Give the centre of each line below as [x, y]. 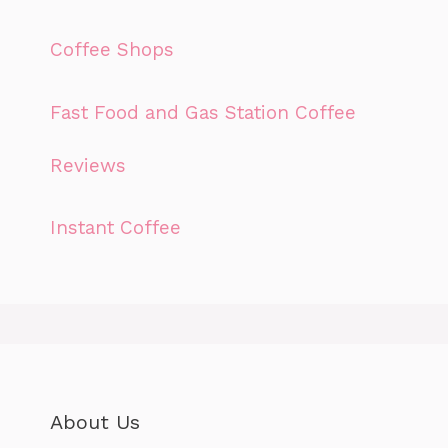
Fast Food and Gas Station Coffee [203, 112]
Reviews [88, 165]
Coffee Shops [112, 50]
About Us [95, 422]
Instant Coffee [115, 228]
